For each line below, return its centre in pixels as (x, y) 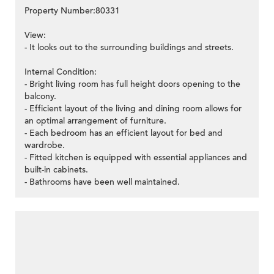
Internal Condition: (61, 72)
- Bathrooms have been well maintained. (102, 182)
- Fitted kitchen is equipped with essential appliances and (136, 158)
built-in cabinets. (56, 170)
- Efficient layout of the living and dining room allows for (133, 109)
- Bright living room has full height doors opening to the (132, 84)
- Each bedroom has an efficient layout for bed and (124, 133)
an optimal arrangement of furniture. (95, 121)
